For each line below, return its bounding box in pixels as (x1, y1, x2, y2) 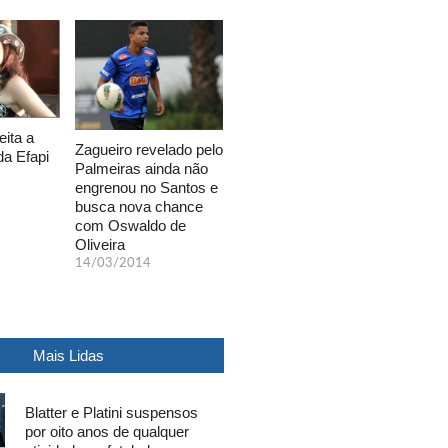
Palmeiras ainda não (75, 159, 208, 177)
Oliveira (75, 235, 125, 253)
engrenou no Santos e (75, 178, 218, 196)
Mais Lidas (32, 346, 104, 364)
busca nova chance (75, 197, 203, 215)
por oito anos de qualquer (25, 422, 190, 440)
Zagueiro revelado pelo (75, 140, 223, 158)
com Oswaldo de (75, 216, 186, 234)
